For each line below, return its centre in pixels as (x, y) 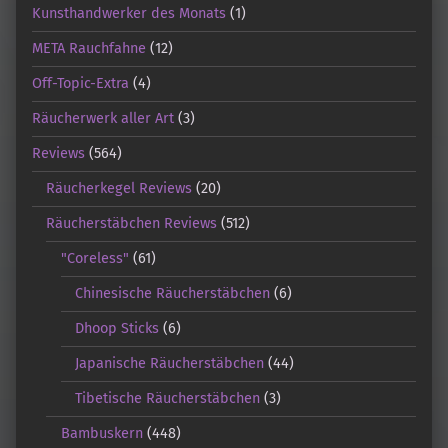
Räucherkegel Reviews (119, 188)
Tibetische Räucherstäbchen (168, 398)
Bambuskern (101, 433)
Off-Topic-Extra (80, 83)
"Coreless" (94, 258)
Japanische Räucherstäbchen (170, 363)
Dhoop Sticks (117, 328)
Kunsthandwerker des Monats (129, 13)
